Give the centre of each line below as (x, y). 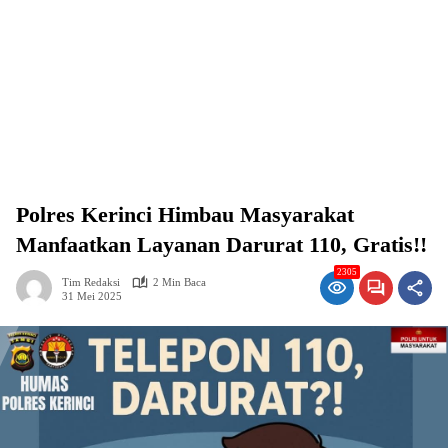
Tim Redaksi (91, 282)
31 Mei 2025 (92, 295)
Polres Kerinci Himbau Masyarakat (185, 214)
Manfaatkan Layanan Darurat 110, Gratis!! (221, 244)
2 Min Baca (179, 282)
